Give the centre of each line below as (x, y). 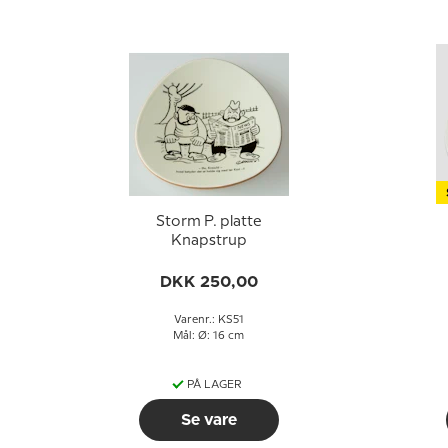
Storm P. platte (208, 222)
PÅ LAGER (214, 385)
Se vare (208, 420)
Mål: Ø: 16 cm (208, 336)
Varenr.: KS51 (208, 320)
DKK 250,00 (208, 282)
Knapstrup (208, 241)
